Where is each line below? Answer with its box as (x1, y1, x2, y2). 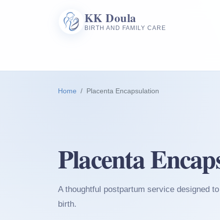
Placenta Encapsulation (86, 87, 159, 95)
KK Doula (84, 9, 137, 27)
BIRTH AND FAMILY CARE (84, 24, 166, 31)
